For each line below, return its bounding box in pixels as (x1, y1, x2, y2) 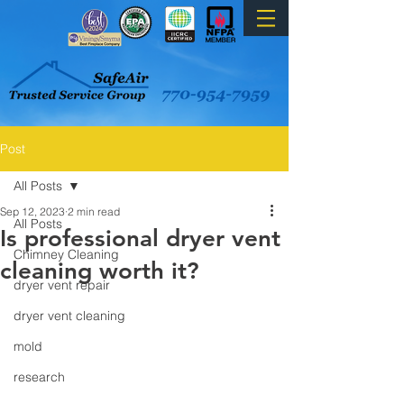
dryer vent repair (14, 277, 110, 293)
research (14, 369, 65, 385)
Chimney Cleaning (14, 246, 119, 262)
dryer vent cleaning (14, 308, 125, 324)
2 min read (68, 205, 120, 218)
